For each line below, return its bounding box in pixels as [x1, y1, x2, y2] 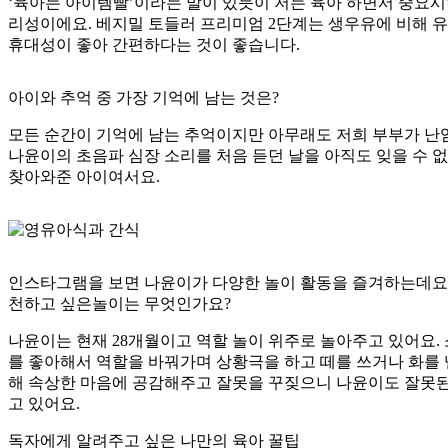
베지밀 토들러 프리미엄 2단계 [96, 15, 308, 33]
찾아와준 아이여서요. [8, 168, 160, 186]
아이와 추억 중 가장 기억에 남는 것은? [8, 89, 279, 107]
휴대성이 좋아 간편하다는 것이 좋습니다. [8, 36, 300, 54]
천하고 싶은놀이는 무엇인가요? [8, 295, 231, 313]
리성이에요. [8, 15, 96, 33]
